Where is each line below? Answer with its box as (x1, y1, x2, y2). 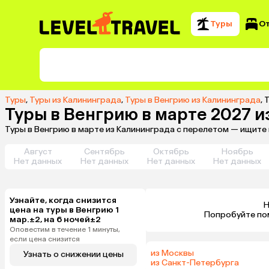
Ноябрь (221, 146, 253, 157)
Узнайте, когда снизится (10, 195, 116, 205)
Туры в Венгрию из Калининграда (125, 94, 261, 105)
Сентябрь (84, 146, 125, 157)
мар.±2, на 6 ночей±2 (10, 214, 101, 225)
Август (23, 146, 52, 157)
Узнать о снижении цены (23, 249, 124, 260)
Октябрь (153, 146, 189, 157)
